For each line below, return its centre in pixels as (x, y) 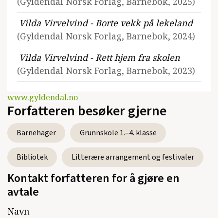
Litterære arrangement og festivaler (133, 157)
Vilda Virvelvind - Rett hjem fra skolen (100, 57)
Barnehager (36, 133)
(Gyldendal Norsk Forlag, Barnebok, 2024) (106, 36)
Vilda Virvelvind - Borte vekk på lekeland (106, 23)
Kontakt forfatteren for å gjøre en (93, 178)
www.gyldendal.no (43, 97)
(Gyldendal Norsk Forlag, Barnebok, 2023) (106, 70)
